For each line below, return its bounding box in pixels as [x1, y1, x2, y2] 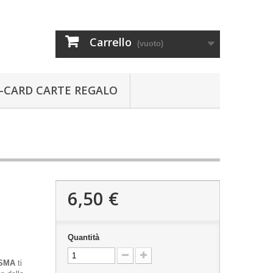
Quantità [67, 233, 99, 242]
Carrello [90, 35, 132, 49]
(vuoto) [137, 39, 163, 48]
